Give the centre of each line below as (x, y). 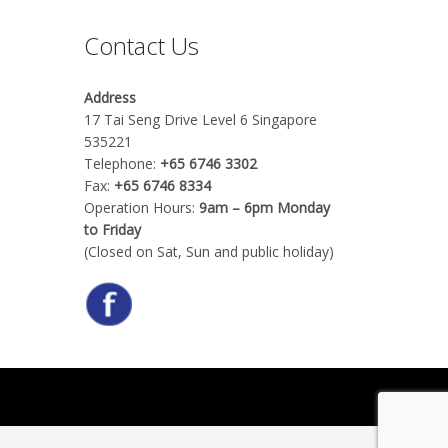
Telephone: (121, 163)
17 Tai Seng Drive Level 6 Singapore (200, 119)
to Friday (112, 229)
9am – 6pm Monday (264, 207)
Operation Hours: (141, 207)
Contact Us (141, 45)
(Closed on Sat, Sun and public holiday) (208, 251)
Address (109, 97)
